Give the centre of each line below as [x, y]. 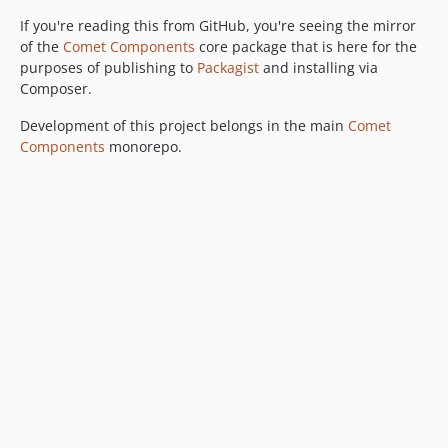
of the [41, 46]
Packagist [228, 67]
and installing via [318, 67]
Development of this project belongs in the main [184, 125]
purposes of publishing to [108, 67]
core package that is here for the [306, 46]
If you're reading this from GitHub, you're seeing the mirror [218, 25]
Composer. [56, 88]
